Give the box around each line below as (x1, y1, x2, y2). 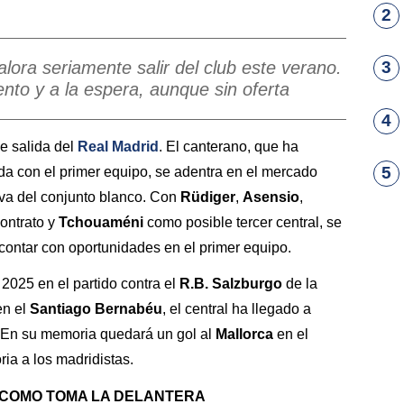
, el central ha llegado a (162, 301, 311, 317)
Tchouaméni (59, 214, 143, 230)
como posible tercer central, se (143, 214, 342, 230)
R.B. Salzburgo (179, 276, 282, 292)
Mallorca (216, 326, 273, 343)
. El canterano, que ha (159, 138, 298, 154)
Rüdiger (180, 188, 235, 205)
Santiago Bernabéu (30, 301, 162, 317)
